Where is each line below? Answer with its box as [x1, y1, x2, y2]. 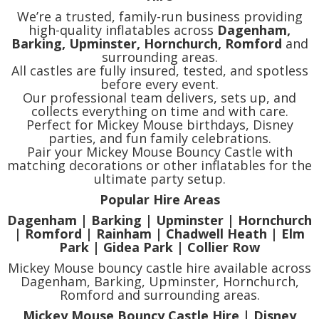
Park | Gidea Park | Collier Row [59, 239, 260, 256]
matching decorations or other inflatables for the [7, 157, 312, 174]
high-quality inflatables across [28, 21, 217, 39]
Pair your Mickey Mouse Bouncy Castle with [26, 143, 293, 161]
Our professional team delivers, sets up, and [23, 89, 296, 107]
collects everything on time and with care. [31, 103, 288, 120]
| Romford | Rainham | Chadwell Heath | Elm [14, 225, 305, 243]
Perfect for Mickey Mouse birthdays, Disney [26, 116, 293, 134]
